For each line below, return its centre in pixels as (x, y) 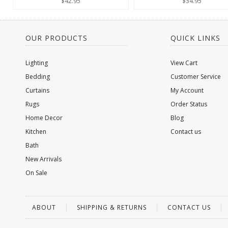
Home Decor (44, 118)
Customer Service (196, 77)
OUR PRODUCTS (56, 38)
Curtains (37, 90)
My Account (187, 90)
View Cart (184, 63)
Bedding (38, 77)
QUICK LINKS (195, 38)
